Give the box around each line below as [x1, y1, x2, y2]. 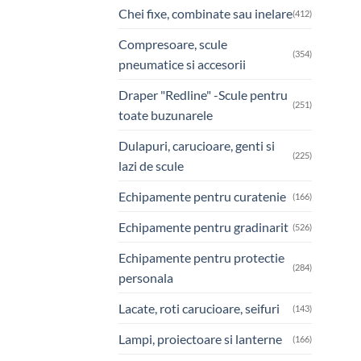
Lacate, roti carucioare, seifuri [118, 300, 280, 316]
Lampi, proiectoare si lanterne [118, 330, 282, 346]
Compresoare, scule [118, 35, 227, 52]
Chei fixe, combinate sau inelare [118, 5, 293, 21]
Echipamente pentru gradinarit [118, 218, 288, 234]
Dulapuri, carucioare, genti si [118, 137, 275, 153]
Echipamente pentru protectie [118, 249, 284, 265]
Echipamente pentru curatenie [118, 188, 286, 204]
